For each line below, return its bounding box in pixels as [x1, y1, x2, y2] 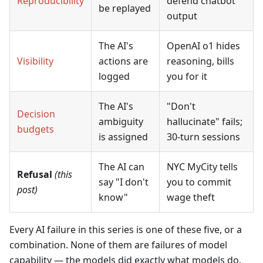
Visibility [17, 54, 53, 68]
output [167, 9, 197, 22]
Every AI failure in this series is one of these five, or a [9, 222, 242, 236]
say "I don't [99, 175, 149, 188]
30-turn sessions [167, 130, 240, 143]
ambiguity [99, 114, 143, 128]
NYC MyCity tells [167, 160, 238, 173]
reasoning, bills [167, 54, 234, 68]
